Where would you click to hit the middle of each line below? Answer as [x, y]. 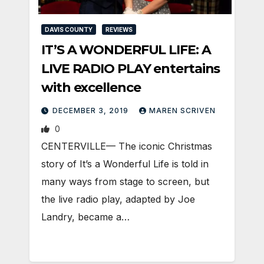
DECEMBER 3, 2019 [92, 111]
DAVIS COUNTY [69, 30]
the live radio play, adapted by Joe [118, 199]
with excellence [91, 88]
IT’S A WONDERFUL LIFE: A [126, 50]
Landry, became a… [85, 217]
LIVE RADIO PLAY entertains [131, 69]
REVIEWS [119, 30]
